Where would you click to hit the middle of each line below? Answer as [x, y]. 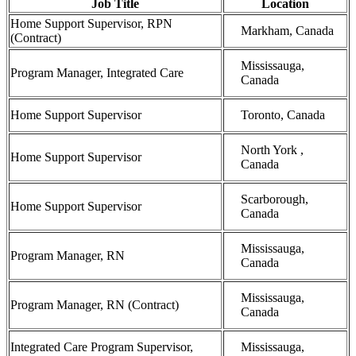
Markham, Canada [287, 30]
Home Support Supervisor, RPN [91, 23]
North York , [272, 149]
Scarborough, [275, 199]
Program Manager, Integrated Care [97, 72]
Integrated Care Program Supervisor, [102, 346]
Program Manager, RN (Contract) [95, 304]
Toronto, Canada [283, 114]
